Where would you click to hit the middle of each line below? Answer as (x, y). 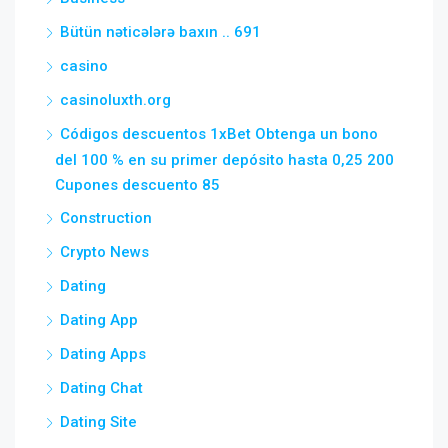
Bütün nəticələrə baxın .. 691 (160, 32)
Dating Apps (103, 354)
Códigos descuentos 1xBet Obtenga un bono (219, 134)
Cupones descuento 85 (137, 185)
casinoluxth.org (115, 100)
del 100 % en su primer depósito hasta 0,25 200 (224, 160)
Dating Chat (101, 388)
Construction (106, 218)
